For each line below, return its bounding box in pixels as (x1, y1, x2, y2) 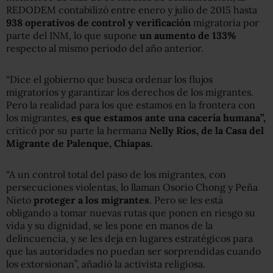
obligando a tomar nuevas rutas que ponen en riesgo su (6, 206, 255, 219)
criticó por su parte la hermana (6, 124, 149, 136)
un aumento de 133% (140, 29, 236, 41)
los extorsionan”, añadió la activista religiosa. (6, 257, 205, 270)
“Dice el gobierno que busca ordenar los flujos (6, 73, 213, 85)
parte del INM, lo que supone (6, 29, 140, 41)
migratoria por (191, 16, 259, 29)
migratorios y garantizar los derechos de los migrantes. (6, 85, 253, 98)
